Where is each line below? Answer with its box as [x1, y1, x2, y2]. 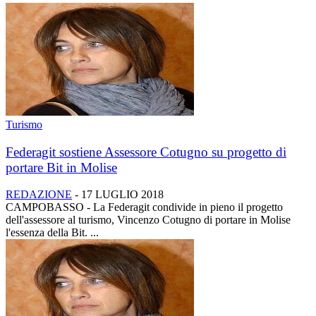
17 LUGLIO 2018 [81, 188, 164, 201]
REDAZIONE [6, 188, 72, 201]
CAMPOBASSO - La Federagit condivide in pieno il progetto [6, 201, 283, 214]
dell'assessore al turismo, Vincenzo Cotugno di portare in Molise [6, 214, 291, 226]
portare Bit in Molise [6, 159, 117, 175]
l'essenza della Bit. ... [6, 226, 99, 239]
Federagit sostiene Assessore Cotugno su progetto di [6, 144, 286, 159]
